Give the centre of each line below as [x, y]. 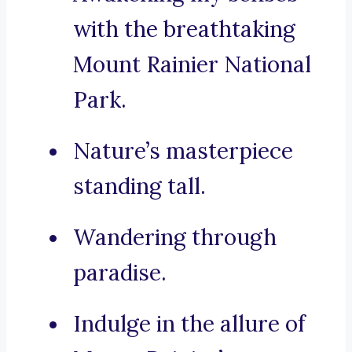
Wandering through [175, 238]
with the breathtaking [184, 29]
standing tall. [139, 187]
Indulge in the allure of [189, 324]
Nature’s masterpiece [183, 151]
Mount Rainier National [192, 65]
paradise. [120, 273]
